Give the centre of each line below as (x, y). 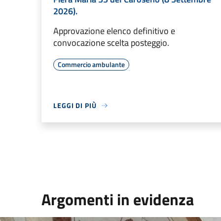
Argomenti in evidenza (118, 199)
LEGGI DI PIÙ (75, 105)
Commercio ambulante (91, 64)
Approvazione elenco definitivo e (114, 31)
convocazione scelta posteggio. (111, 43)
